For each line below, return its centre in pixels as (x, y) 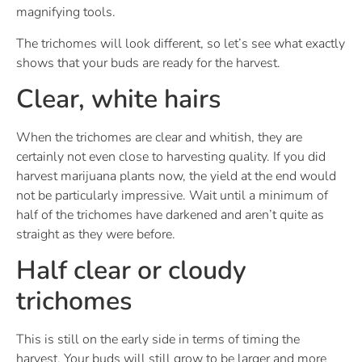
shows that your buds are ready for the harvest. (148, 63)
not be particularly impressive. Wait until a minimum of (172, 195)
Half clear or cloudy (131, 271)
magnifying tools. (66, 13)
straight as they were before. (96, 234)
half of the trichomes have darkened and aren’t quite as (170, 215)
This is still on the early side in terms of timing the (158, 340)
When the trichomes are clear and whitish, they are (159, 137)
